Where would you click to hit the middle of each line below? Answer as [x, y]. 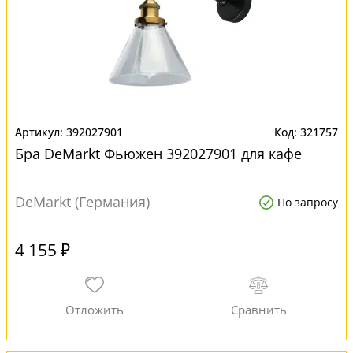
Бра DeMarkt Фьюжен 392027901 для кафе [158, 154]
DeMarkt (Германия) [82, 202]
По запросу [308, 202]
